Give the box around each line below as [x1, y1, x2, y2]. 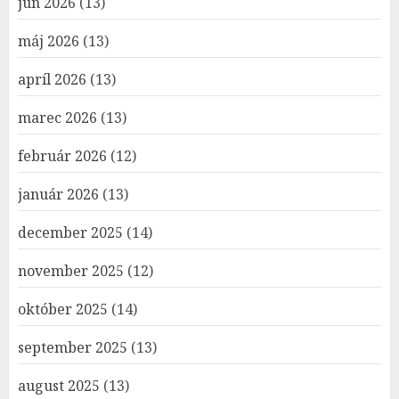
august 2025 [18, 376, 100, 395]
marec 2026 [18, 108, 97, 127]
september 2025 [18, 338, 127, 357]
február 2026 [18, 146, 107, 166]
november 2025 [18, 261, 124, 281]
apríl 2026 [18, 69, 86, 89]
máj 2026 [18, 31, 79, 51]
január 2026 [18, 184, 99, 204]
